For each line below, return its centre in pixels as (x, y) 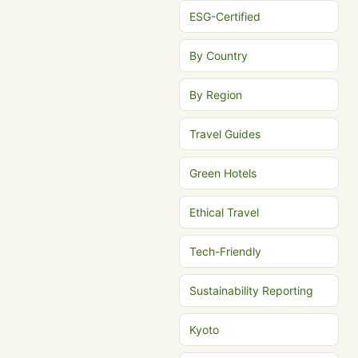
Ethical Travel (224, 212)
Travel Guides (225, 134)
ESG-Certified (225, 16)
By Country (219, 56)
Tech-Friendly (225, 251)
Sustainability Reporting (251, 290)
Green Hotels (223, 173)
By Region (216, 95)
